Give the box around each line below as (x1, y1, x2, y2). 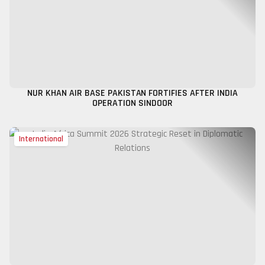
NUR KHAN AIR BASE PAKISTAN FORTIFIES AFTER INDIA (27, 87, 238, 99)
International (19, 133, 63, 144)
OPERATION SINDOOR (92, 97, 173, 109)
